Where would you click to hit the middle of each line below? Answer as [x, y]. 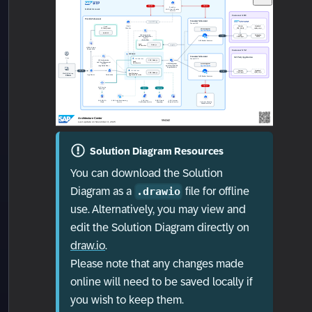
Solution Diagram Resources [156, 151]
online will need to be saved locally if [162, 282]
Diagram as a [101, 191]
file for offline [218, 191]
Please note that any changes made [157, 264]
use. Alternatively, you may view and [158, 210]
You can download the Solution [147, 173]
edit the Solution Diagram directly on [160, 228]
